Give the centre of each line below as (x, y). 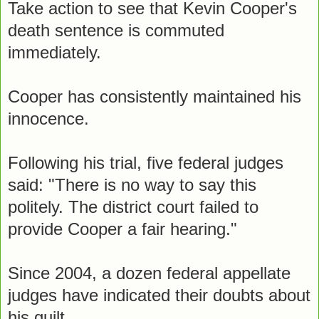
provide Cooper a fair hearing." (122, 229)
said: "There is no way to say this (132, 184)
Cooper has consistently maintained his (155, 96)
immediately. (54, 52)
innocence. (48, 118)
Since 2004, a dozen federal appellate (149, 273)
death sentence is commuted (116, 30)
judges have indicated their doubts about (159, 295)
